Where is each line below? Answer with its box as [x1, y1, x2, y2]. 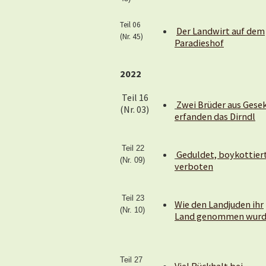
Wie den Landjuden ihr [175, 198, 264, 210]
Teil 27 [120, 255, 142, 264]
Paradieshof [175, 37, 224, 49]
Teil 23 [122, 194, 144, 202]
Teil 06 [120, 20, 141, 30]
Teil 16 [120, 91, 148, 103]
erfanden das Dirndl [175, 110, 255, 122]
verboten [175, 160, 213, 172]
